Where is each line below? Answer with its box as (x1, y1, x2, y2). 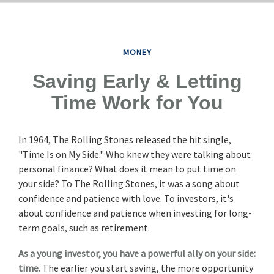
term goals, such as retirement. (18, 221, 150, 234)
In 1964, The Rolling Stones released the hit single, (18, 133, 231, 146)
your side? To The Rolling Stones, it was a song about (18, 177, 240, 190)
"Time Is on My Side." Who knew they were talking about (18, 147, 251, 160)
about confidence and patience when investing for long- (18, 206, 252, 219)
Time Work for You (51, 91, 223, 114)
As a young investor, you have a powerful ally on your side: (18, 246, 256, 259)
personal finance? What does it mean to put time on (18, 162, 236, 175)
